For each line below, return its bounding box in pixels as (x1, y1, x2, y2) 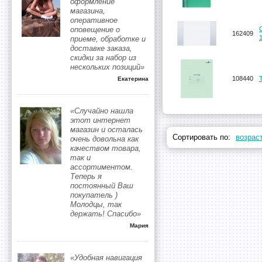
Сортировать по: (172, 133, 230, 142)
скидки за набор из (70, 53, 136, 62)
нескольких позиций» (70, 63, 144, 71)
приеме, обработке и (70, 35, 146, 43)
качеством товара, (70, 144, 141, 153)
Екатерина (118, 75, 149, 82)
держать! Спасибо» (70, 209, 141, 218)
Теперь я (70, 172, 102, 181)
